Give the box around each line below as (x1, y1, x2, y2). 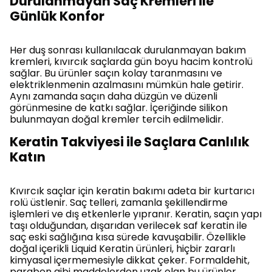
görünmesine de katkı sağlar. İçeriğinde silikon (10, 100, 228, 115)
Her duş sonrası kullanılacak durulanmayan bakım (10, 42, 246, 57)
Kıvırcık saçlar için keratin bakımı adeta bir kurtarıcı (10, 183, 254, 198)
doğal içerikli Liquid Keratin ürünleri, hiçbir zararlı (10, 241, 235, 256)
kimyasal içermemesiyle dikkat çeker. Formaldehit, (10, 253, 250, 267)
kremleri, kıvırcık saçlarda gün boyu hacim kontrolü (10, 54, 253, 69)
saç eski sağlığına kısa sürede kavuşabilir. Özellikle (10, 229, 246, 244)
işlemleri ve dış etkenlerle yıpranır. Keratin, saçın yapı (10, 206, 262, 221)
